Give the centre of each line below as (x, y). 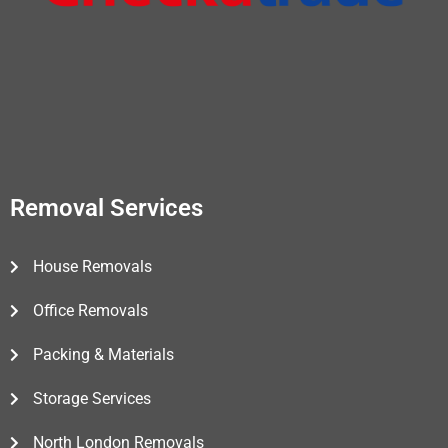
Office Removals (90, 311)
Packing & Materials (103, 355)
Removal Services (106, 208)
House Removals (92, 267)
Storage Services (91, 399)
